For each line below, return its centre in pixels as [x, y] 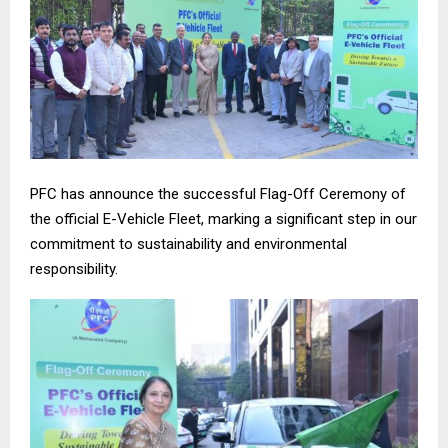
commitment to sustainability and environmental [188, 243]
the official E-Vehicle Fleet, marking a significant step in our [223, 218]
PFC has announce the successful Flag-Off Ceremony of [218, 193]
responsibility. [74, 268]
